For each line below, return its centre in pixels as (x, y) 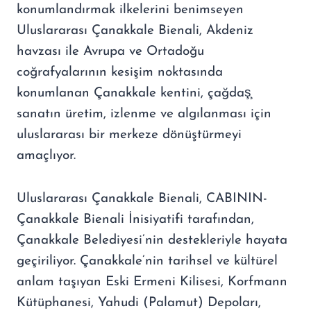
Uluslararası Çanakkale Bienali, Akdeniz (135, 31)
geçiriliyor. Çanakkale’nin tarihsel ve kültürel (147, 261)
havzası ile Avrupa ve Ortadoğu (110, 51)
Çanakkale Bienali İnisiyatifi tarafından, (135, 219)
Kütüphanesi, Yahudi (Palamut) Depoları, (139, 303)
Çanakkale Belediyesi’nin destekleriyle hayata (152, 240)
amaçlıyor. (46, 155)
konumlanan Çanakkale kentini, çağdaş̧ (134, 93)
